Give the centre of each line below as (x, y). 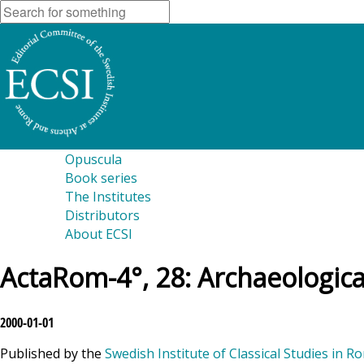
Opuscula (93, 159)
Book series (101, 178)
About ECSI (99, 234)
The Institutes (108, 197)
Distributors (102, 215)
